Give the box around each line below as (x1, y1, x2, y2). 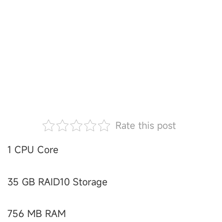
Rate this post (115, 119, 176, 132)
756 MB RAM (7, 207, 66, 220)
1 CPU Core (7, 143, 58, 156)
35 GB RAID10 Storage (7, 175, 108, 188)
